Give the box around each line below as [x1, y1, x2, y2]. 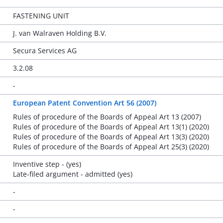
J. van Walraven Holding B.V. [12, 28, 107, 38]
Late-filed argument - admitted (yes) [12, 169, 132, 179]
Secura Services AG [12, 46, 77, 55]
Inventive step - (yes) [12, 159, 81, 169]
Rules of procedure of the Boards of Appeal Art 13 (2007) [12, 112, 201, 121]
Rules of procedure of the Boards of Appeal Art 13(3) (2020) [12, 132, 209, 141]
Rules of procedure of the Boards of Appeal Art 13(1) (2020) [12, 122, 209, 131]
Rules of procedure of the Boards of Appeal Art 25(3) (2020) [12, 142, 209, 151]
